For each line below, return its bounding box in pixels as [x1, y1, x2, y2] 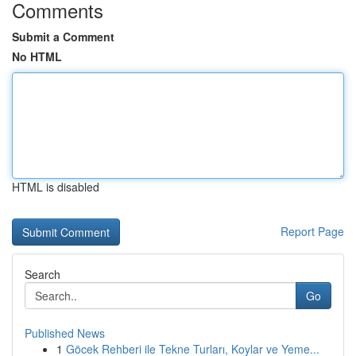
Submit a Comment [12, 29, 114, 44]
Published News [25, 325, 105, 341]
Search [25, 266, 60, 282]
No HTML [12, 48, 62, 64]
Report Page [281, 223, 344, 239]
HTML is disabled [12, 179, 99, 195]
